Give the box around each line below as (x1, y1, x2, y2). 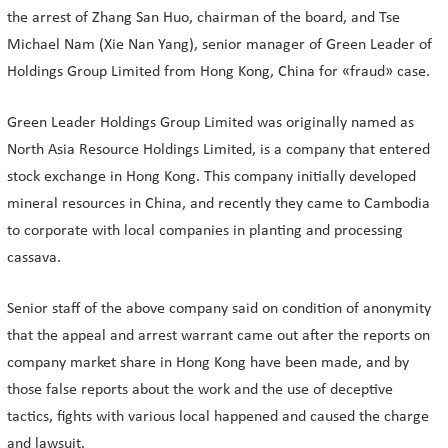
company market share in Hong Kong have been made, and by (7, 355, 409, 371)
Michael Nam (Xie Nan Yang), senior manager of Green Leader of (7, 37, 432, 53)
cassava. (7, 250, 61, 266)
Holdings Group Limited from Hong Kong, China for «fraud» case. (7, 64, 430, 80)
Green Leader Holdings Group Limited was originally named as (7, 115, 414, 131)
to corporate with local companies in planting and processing (7, 223, 403, 239)
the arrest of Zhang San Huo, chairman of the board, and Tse (7, 10, 400, 26)
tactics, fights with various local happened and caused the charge (7, 409, 429, 425)
